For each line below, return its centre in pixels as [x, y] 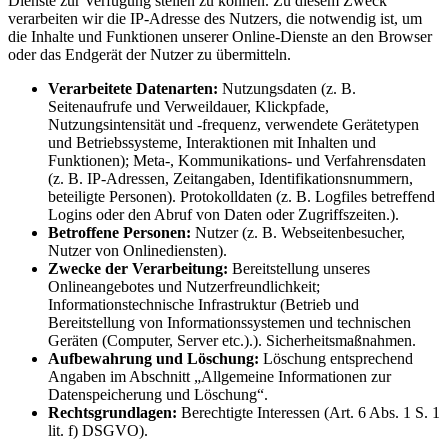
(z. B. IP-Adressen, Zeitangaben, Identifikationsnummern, [230, 178]
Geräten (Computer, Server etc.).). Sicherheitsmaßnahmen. [232, 340]
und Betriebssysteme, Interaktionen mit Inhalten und [212, 142]
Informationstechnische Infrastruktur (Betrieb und [203, 304]
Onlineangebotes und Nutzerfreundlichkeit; [184, 286]
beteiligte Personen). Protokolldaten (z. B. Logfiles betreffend [241, 196]
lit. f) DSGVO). [98, 430]
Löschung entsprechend [336, 358]
